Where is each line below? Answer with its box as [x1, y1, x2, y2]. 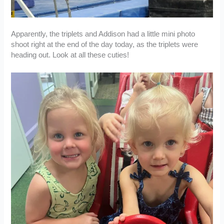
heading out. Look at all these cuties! [11, 51, 129, 59]
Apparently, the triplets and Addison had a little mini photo [11, 30, 195, 38]
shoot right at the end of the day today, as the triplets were [11, 40, 198, 49]
